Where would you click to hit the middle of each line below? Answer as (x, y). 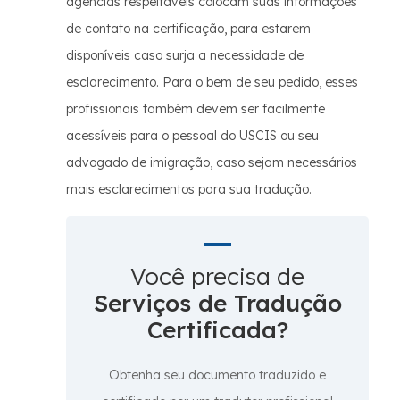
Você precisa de (217, 277)
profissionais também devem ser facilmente (196, 109)
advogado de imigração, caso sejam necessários (212, 163)
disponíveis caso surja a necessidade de (185, 56)
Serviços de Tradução (217, 304)
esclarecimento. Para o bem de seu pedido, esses (212, 83)
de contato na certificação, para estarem (188, 29)
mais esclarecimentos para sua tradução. (189, 190)
